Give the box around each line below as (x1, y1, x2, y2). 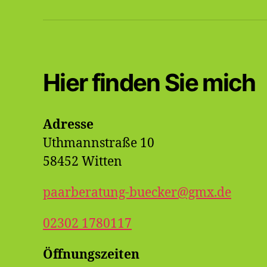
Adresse (43, 117, 94, 133)
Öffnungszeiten (43, 247, 139, 263)
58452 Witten (43, 154, 122, 170)
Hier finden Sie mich (43, 68, 256, 97)
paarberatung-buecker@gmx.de (43, 185, 231, 201)
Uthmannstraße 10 (43, 135, 154, 151)
